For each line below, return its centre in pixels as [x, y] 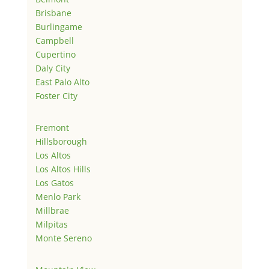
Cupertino [55, 55]
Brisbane [53, 13]
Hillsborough [61, 142]
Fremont [52, 128]
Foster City [56, 96]
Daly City [53, 68]
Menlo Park [58, 197]
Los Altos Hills [63, 169]
